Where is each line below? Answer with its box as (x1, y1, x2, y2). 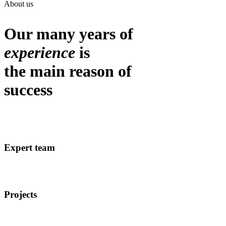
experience (4, 43, 75, 62)
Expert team (4, 142, 55, 153)
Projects (4, 189, 37, 200)
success (4, 81, 52, 99)
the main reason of (4, 62, 132, 81)
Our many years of (4, 25, 133, 43)
